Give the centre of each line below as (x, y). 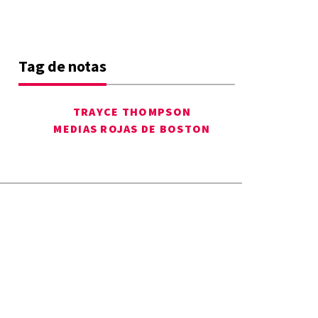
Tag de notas (62, 66)
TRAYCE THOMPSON (132, 112)
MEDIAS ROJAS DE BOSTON (132, 129)
